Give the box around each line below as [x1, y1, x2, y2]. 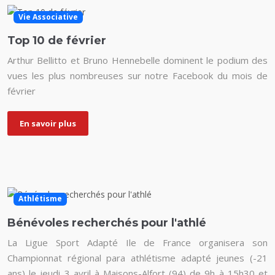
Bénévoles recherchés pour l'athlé [7, 215, 206, 230]
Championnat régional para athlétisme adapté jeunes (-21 [7, 251, 268, 264]
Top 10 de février [7, 34, 106, 48]
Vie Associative [18, 12, 78, 23]
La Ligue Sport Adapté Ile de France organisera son [7, 236, 268, 249]
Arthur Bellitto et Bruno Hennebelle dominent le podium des [7, 54, 268, 67]
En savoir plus [20, 118, 76, 130]
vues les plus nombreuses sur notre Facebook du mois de [7, 69, 268, 82]
